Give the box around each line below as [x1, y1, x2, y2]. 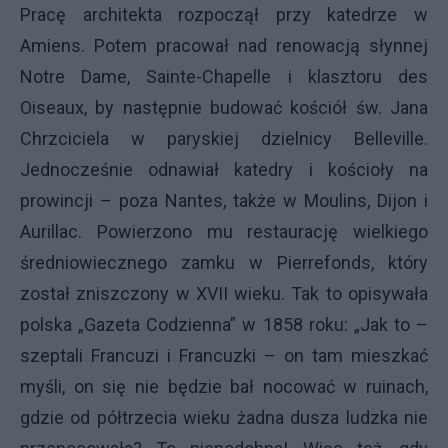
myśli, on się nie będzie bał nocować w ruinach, [20, 375, 428, 397]
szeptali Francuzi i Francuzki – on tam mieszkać [20, 344, 428, 366]
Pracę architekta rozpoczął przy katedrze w [20, 3, 428, 25]
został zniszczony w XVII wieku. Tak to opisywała [20, 282, 428, 304]
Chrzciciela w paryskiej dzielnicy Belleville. [20, 127, 428, 149]
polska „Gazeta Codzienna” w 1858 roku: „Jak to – [20, 313, 428, 335]
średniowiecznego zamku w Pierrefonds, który [20, 251, 428, 273]
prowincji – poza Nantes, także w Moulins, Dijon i [20, 189, 428, 211]
